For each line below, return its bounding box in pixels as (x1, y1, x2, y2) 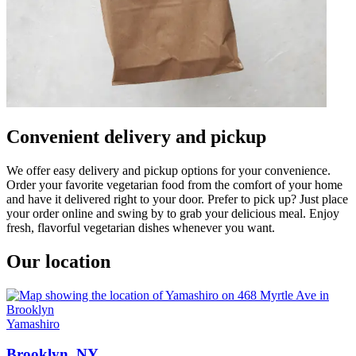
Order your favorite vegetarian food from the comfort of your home (6, 177, 342, 192)
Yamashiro (6, 316, 60, 331)
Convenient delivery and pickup (6, 126, 266, 147)
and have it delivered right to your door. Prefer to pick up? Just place (6, 192, 348, 206)
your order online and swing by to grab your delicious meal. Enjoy (6, 206, 339, 220)
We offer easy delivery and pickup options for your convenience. (6, 163, 331, 177)
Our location (6, 250, 110, 272)
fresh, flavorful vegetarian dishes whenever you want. (6, 220, 275, 234)
